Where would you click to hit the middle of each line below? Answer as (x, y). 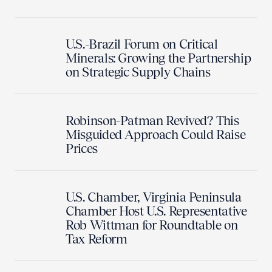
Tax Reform (97, 239)
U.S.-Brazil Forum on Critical (142, 44)
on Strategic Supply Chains (138, 72)
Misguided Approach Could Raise (156, 134)
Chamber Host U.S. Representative (156, 211)
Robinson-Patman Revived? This (152, 120)
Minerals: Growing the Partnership (158, 58)
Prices (82, 148)
